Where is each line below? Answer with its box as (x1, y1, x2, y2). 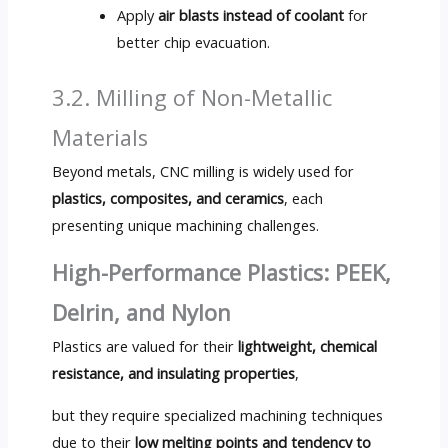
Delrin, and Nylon (51, 298, 231, 328)
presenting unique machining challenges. (51, 214, 319, 235)
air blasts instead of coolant (158, 4, 345, 25)
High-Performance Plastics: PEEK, (51, 258, 391, 288)
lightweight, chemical (237, 336, 377, 357)
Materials (51, 122, 148, 152)
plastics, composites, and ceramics (51, 187, 284, 208)
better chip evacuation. (117, 31, 271, 52)
